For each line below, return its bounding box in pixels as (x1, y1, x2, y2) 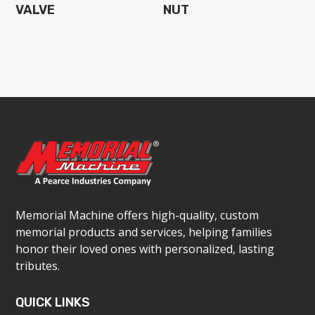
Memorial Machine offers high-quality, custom (15, 207, 259, 224)
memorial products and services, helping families (15, 224, 273, 240)
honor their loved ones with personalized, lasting (15, 241, 275, 257)
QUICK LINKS (15, 295, 91, 311)
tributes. (15, 258, 60, 274)
